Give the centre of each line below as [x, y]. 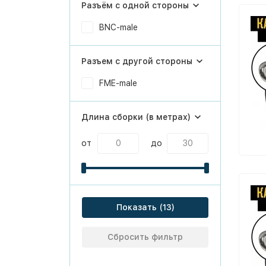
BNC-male [118, 27]
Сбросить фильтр [145, 237]
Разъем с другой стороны [137, 61]
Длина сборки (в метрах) [136, 117]
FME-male [118, 83]
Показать [136, 207]
